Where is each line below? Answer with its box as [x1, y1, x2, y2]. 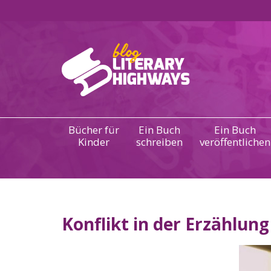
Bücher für [68, 123, 119, 137]
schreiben [136, 135, 183, 149]
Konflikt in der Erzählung [62, 212, 269, 235]
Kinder [77, 135, 109, 149]
